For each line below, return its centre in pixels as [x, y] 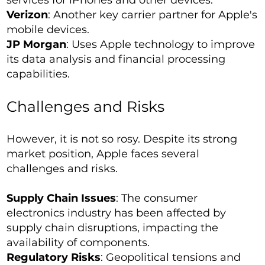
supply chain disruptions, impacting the [113, 228]
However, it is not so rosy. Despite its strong [122, 139]
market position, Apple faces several [103, 154]
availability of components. [78, 243]
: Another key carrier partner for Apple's [153, 15]
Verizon [28, 15]
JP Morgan [37, 44]
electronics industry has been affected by [117, 213]
